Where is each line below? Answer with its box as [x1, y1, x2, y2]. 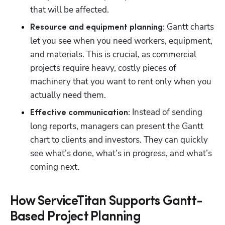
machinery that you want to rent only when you [30, 75, 211, 87]
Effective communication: [30, 108, 130, 117]
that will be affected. [30, 4, 111, 16]
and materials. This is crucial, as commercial [30, 48, 196, 60]
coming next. [30, 161, 79, 173]
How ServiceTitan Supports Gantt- [10, 194, 203, 208]
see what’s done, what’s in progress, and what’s [30, 147, 212, 159]
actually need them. [30, 89, 106, 101]
